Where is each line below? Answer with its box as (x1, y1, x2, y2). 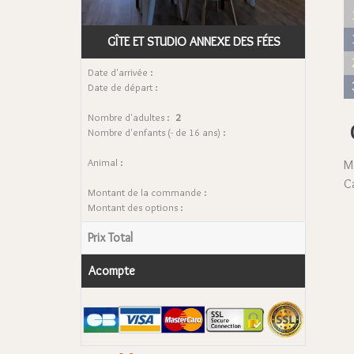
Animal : (88, 156, 123, 168)
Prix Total (88, 229, 133, 245)
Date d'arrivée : (88, 66, 153, 78)
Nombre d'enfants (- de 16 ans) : (88, 126, 226, 138)
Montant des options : (88, 201, 183, 213)
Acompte (88, 262, 135, 278)
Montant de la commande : (88, 186, 207, 198)
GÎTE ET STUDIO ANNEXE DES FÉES (107, 33, 281, 49)
